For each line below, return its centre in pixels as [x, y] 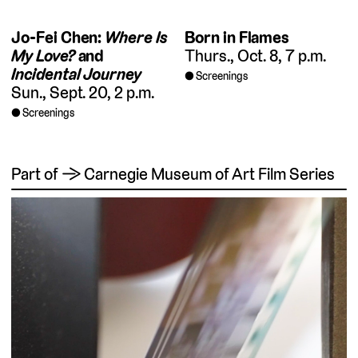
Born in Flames [237, 38]
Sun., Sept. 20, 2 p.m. [83, 93]
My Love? [43, 56]
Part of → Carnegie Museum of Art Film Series [173, 173]
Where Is [136, 38]
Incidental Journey [77, 74]
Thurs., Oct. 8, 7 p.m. [255, 56]
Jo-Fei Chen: [58, 38]
